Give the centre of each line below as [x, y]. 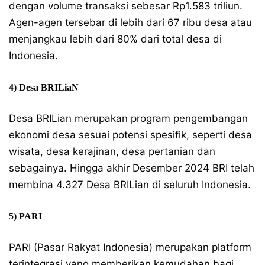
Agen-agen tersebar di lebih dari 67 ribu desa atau [130, 22]
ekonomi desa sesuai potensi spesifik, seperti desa [130, 135]
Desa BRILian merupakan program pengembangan [128, 118]
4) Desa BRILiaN [44, 87]
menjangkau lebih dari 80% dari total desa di [115, 39]
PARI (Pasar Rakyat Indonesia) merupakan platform [130, 247]
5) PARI [25, 216]
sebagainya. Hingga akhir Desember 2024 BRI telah [132, 168]
